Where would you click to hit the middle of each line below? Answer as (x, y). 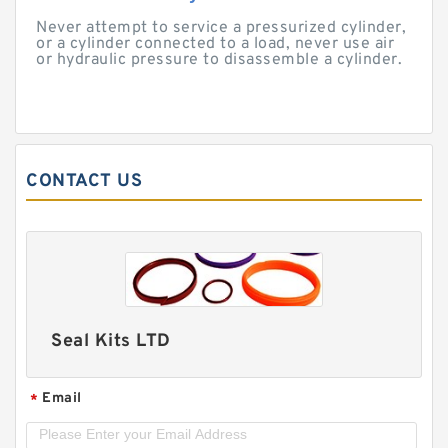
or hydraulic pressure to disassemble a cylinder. (219, 60)
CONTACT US (84, 181)
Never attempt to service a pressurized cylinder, (221, 28)
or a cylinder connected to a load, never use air (215, 44)
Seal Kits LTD (111, 342)
